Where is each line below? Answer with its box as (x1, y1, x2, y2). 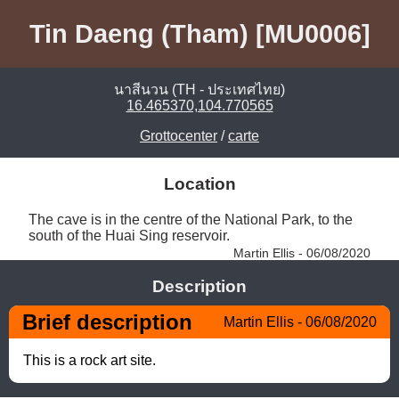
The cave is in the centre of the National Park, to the (28, 211, 353, 227)
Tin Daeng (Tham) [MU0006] (28, 19, 370, 48)
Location (163, 175, 236, 194)
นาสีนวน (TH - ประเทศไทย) (114, 82, 285, 98)
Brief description (22, 309, 192, 334)
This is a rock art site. (23, 352, 156, 368)
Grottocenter (140, 128, 217, 144)
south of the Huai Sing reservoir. (28, 227, 233, 243)
